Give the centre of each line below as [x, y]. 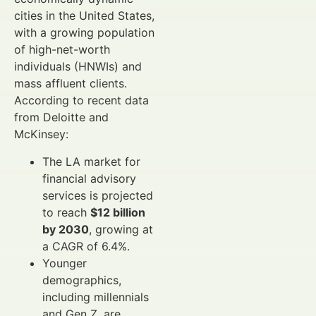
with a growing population [84, 33]
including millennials [96, 297]
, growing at [121, 229]
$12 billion [118, 212]
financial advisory [89, 178]
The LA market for [91, 161]
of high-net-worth [62, 50]
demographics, [82, 280]
